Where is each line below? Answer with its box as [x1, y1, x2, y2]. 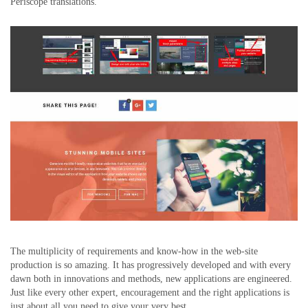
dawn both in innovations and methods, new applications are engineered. [10, 273, 292, 284]
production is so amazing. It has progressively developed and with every [10, 259, 291, 270]
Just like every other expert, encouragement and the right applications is [10, 287, 289, 298]
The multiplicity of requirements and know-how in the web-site [10, 245, 258, 256]
